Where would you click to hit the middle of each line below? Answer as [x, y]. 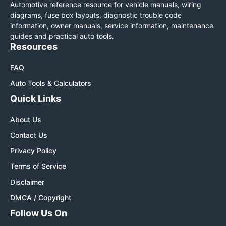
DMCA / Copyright [41, 197]
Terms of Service [38, 166]
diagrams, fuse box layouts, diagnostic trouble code [96, 15]
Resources [34, 46]
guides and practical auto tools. [62, 36]
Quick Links [36, 98]
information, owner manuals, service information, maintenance [112, 25]
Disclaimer [27, 182]
